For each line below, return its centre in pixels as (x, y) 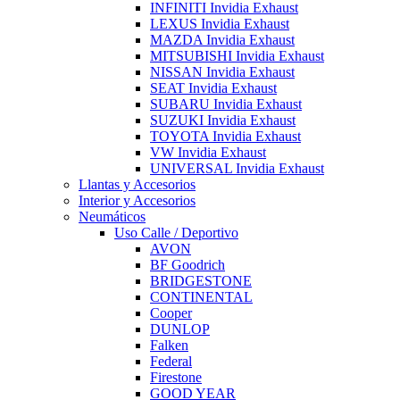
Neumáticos (112, 217)
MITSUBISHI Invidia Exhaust (237, 56)
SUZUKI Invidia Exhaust (223, 121)
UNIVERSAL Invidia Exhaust (237, 169)
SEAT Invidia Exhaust (213, 88)
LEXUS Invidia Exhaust (220, 24)
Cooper (171, 313)
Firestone (176, 378)
